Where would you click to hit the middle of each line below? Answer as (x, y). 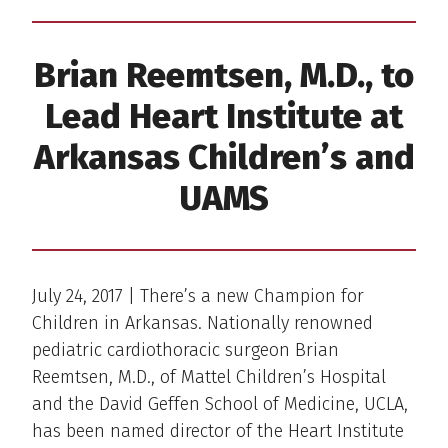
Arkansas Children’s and (224, 156)
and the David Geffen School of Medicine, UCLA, (220, 403)
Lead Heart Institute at (224, 115)
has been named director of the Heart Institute (218, 430)
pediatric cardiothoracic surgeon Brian (185, 349)
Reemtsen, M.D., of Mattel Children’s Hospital (209, 376)
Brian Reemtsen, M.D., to (224, 74)
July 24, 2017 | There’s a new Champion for (198, 295)
